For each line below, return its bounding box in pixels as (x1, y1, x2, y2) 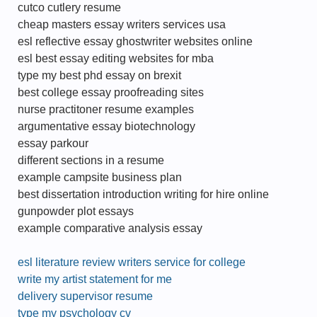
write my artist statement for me (18, 273, 172, 285)
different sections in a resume (18, 154, 164, 166)
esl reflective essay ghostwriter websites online (18, 35, 253, 47)
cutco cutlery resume (18, 1, 121, 13)
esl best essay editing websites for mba (18, 52, 214, 64)
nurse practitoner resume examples (18, 103, 194, 115)
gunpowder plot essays (18, 205, 134, 217)
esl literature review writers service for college (18, 256, 246, 268)
